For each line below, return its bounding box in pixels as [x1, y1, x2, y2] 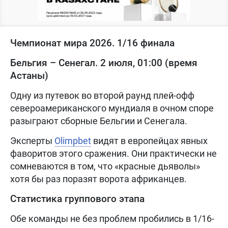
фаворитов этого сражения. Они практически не [10, 148, 217, 159]
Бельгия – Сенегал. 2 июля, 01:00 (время [10, 57, 197, 69]
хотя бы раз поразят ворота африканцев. [10, 174, 187, 185]
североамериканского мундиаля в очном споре [10, 103, 214, 114]
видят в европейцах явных [91, 135, 208, 147]
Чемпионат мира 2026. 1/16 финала [10, 37, 175, 49]
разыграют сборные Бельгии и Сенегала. [10, 116, 187, 127]
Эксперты [10, 135, 54, 147]
